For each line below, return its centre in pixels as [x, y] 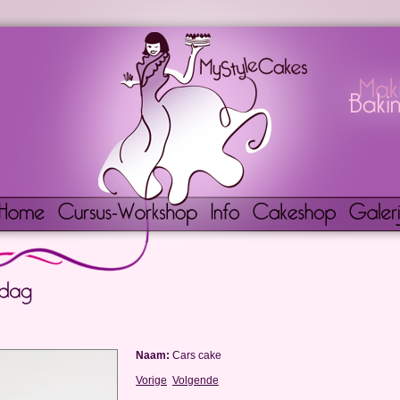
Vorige [151, 380]
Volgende [196, 380]
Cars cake [197, 355]
